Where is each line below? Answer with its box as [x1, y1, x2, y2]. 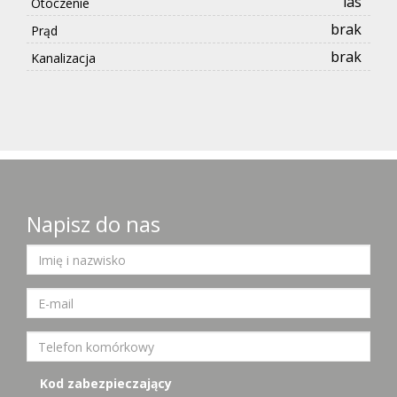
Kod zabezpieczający [40, 375, 172, 393]
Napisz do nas [27, 209, 160, 239]
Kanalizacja [31, 50, 96, 67]
